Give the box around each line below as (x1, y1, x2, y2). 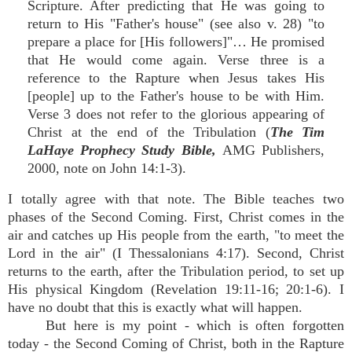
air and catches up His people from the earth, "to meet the (8, 227, 344, 243)
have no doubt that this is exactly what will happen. (8, 299, 302, 315)
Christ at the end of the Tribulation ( (27, 124, 270, 140)
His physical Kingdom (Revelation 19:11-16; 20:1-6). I (8, 281, 344, 297)
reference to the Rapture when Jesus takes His (27, 70, 324, 86)
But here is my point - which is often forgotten (46, 317, 344, 333)
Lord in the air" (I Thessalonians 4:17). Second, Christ (8, 245, 344, 261)
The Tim (269, 124, 324, 140)
